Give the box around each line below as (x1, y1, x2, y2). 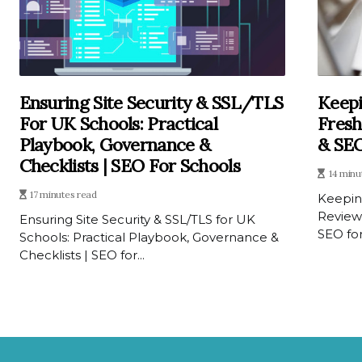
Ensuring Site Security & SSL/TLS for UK (19, 211, 255, 227)
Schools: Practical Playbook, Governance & (19, 229, 279, 245)
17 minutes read (30, 187, 97, 200)
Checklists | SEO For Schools (19, 154, 240, 177)
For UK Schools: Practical (19, 112, 218, 135)
